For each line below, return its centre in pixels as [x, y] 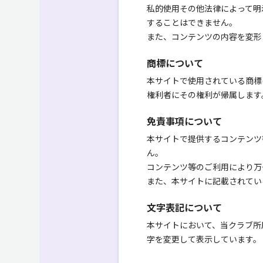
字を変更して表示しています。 [204, 239]
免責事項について [184, 121]
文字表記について [184, 207]
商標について [175, 63]
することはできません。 [192, 22]
